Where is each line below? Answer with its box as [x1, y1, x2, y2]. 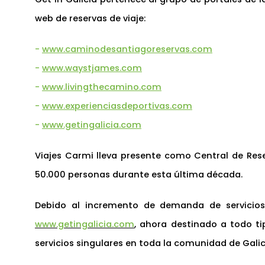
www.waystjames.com [41, 62, 142, 74]
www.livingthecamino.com [41, 80, 161, 93]
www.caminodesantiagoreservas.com [41, 43, 212, 55]
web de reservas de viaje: [34, 12, 146, 24]
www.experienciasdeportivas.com [41, 99, 192, 112]
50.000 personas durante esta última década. [34, 168, 243, 180]
